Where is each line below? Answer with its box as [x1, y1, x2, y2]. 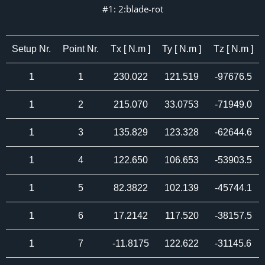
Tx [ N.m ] [111, 44, 150, 54]
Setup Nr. [12, 44, 51, 54]
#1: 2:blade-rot [102, 3, 163, 15]
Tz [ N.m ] [213, 44, 253, 54]
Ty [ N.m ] [162, 44, 201, 54]
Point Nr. [63, 44, 99, 54]
